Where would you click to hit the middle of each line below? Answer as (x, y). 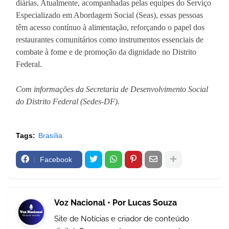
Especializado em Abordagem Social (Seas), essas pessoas (109, 15)
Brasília (50, 135)
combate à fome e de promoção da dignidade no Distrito (106, 52)
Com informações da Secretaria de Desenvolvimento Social (112, 89)
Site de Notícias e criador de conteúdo (122, 219)
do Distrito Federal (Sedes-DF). (68, 101)
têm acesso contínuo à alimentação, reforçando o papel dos (110, 27)
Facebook (56, 159)
